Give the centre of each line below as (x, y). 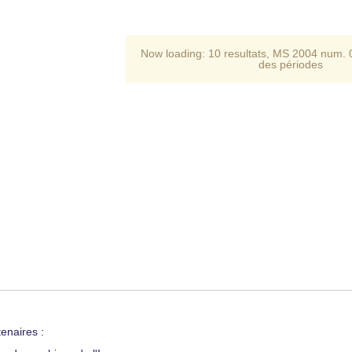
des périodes (291, 64)
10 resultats (238, 53)
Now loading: (175, 53)
